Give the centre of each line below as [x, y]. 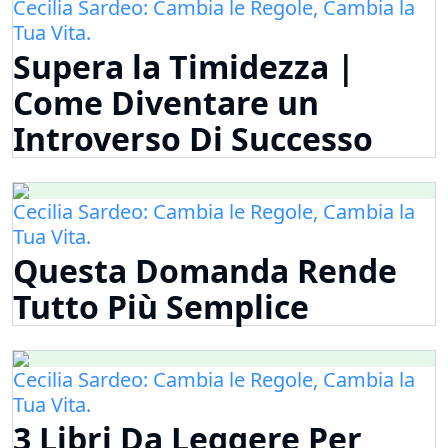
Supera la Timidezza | [184, 67]
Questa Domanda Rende [205, 271]
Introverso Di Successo [193, 139]
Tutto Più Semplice [161, 307]
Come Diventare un [166, 103]
